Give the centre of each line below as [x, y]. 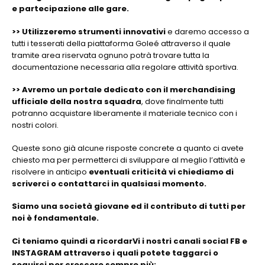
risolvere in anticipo [50, 172]
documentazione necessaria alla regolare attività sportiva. [125, 67]
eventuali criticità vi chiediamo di [161, 172]
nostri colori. [35, 125]
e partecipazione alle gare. [70, 9]
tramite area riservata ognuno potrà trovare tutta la [111, 55]
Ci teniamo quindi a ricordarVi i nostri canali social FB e [130, 241]
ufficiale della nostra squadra [77, 102]
